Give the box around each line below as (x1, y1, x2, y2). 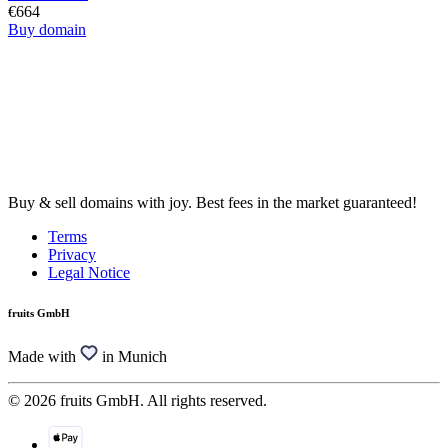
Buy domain (8, 20, 86, 38)
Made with (8, 348, 76, 366)
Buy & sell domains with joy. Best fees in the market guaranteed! (8, 194, 417, 212)
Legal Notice (48, 264, 130, 282)
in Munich (102, 348, 167, 366)
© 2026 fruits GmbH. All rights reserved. (8, 392, 267, 410)
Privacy (48, 246, 96, 264)
